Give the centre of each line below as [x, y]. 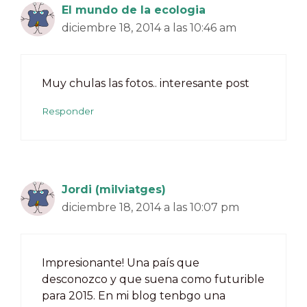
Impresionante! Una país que [121, 262]
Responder [68, 111]
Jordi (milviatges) [114, 189]
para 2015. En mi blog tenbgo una [134, 295]
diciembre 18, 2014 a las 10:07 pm [150, 207]
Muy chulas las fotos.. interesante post [146, 83]
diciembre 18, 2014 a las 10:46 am [149, 27]
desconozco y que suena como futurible [153, 279]
